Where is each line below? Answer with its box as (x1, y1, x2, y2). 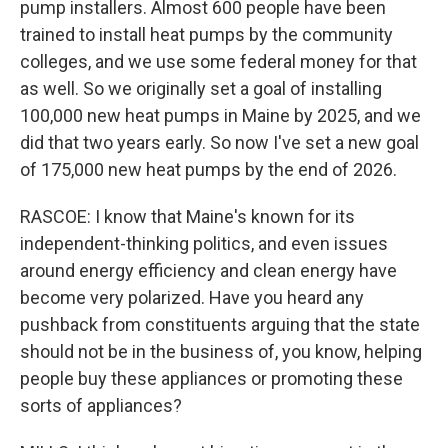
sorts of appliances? (20, 395, 182, 416)
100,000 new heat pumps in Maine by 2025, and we (20, 105, 421, 126)
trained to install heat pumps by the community (20, 24, 393, 45)
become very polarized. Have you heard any (20, 287, 364, 308)
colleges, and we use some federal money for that (20, 51, 417, 72)
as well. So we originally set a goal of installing (20, 78, 382, 99)
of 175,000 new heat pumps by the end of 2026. (20, 159, 397, 180)
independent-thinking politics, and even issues (20, 233, 388, 254)
